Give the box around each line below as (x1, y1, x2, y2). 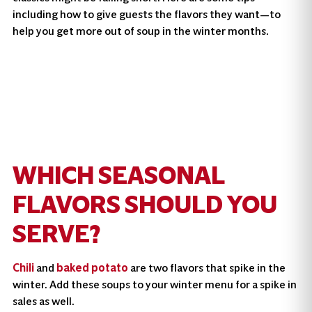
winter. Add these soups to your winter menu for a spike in (12, 278, 297, 292)
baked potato (56, 261, 128, 275)
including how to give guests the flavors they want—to (12, 7, 281, 21)
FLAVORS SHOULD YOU (12, 190, 277, 220)
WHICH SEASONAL (12, 161, 224, 191)
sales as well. (12, 295, 75, 309)
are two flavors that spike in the (127, 261, 286, 275)
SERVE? (12, 219, 101, 249)
